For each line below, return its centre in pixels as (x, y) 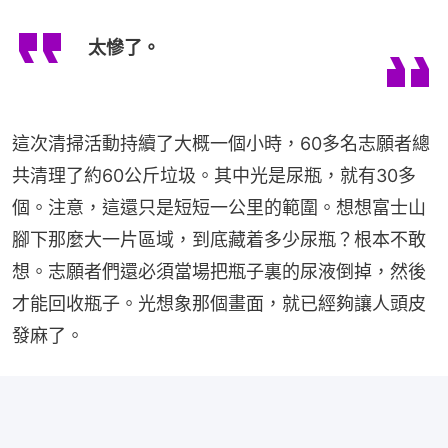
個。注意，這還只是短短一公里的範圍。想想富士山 (219, 207)
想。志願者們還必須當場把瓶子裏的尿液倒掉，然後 (219, 271)
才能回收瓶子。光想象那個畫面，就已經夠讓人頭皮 (219, 303)
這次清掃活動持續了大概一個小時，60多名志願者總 (221, 143)
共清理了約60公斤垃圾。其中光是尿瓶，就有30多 (214, 175)
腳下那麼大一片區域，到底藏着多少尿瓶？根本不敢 (219, 239)
